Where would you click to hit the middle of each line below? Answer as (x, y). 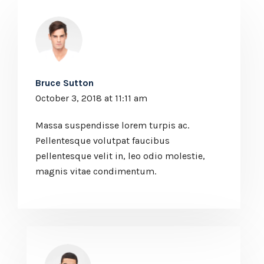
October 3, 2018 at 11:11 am (91, 98)
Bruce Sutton (65, 82)
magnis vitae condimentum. (96, 171)
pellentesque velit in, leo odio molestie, (120, 156)
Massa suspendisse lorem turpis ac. (112, 125)
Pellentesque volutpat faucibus (103, 140)
